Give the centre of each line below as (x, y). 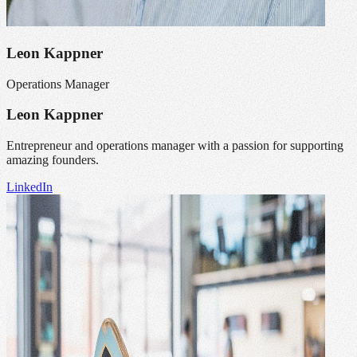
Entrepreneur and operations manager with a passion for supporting (175, 146)
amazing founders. (53, 160)
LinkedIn (29, 187)
